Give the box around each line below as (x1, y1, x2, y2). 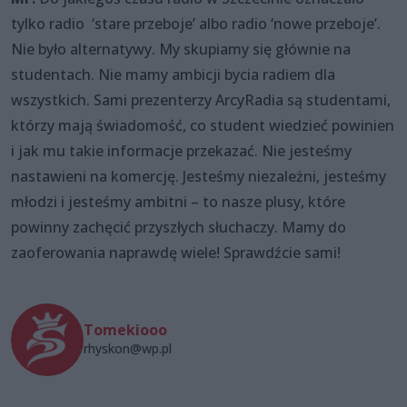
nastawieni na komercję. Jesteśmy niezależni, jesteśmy (11, 165, 386, 186)
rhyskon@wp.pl (84, 340, 172, 358)
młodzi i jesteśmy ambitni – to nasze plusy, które (11, 191, 345, 212)
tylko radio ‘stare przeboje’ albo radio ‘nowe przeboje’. (11, 13, 381, 34)
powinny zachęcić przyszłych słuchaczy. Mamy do (11, 216, 346, 237)
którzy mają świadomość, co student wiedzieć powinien (11, 114, 394, 135)
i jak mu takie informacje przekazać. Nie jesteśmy (11, 140, 352, 161)
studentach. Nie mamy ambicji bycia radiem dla (11, 64, 335, 84)
